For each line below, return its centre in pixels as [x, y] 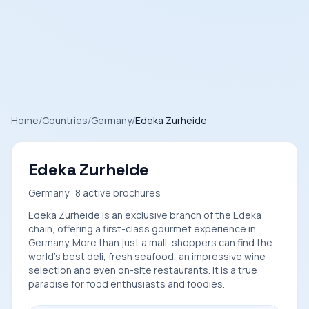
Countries [65, 120]
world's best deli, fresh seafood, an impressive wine [147, 256]
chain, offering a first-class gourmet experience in [142, 229]
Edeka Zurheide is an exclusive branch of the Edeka [145, 215]
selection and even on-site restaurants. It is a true [143, 270]
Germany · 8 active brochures [94, 193]
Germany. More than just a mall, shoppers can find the [150, 242]
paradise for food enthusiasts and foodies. [127, 284]
